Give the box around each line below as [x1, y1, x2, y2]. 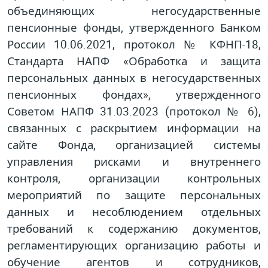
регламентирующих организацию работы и [7, 237, 261, 252]
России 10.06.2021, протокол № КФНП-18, [7, 36, 261, 51]
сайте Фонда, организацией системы [7, 136, 261, 152]
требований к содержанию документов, [7, 220, 261, 236]
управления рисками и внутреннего [7, 153, 261, 169]
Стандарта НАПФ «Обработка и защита [7, 53, 261, 68]
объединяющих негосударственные [7, 2, 261, 18]
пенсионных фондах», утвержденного [7, 86, 261, 102]
